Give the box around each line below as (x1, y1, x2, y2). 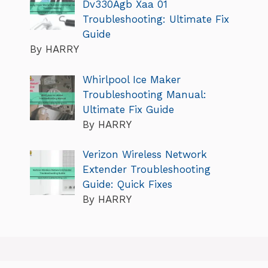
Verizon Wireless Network (82, 148, 207, 161)
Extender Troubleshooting (82, 163, 211, 176)
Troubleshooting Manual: (82, 88, 206, 100)
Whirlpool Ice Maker (82, 73, 181, 86)
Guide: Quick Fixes (82, 178, 172, 191)
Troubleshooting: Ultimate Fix (82, 13, 229, 26)
